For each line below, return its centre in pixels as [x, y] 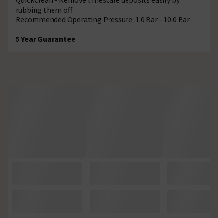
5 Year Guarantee [45, 39]
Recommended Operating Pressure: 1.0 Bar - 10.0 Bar [103, 19]
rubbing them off [44, 9]
